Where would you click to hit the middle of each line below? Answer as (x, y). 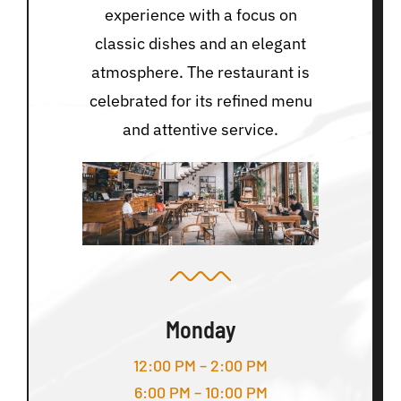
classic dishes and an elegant (200, 44)
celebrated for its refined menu (200, 101)
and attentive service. (200, 130)
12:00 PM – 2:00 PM (200, 366)
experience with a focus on (200, 15)
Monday (200, 329)
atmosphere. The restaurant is (200, 73)
